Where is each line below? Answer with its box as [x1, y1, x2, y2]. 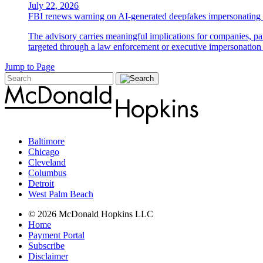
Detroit [28, 178, 54, 189]
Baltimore [28, 136, 65, 147]
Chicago [28, 147, 59, 157]
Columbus [28, 168, 66, 178]
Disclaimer [28, 251, 68, 262]
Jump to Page [5, 62, 55, 72]
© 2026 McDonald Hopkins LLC [28, 209, 153, 220]
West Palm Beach [28, 189, 93, 200]
